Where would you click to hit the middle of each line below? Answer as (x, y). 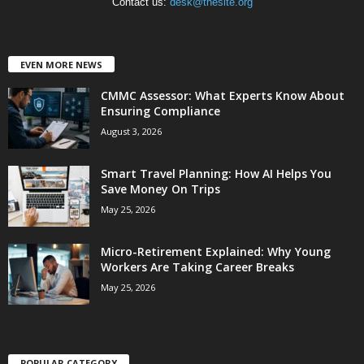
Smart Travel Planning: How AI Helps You (216, 173)
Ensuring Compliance (160, 110)
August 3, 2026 (131, 131)
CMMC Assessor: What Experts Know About (223, 95)
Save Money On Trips (160, 188)
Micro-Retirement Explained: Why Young (216, 251)
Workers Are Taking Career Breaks (197, 266)
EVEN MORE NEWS (61, 64)
